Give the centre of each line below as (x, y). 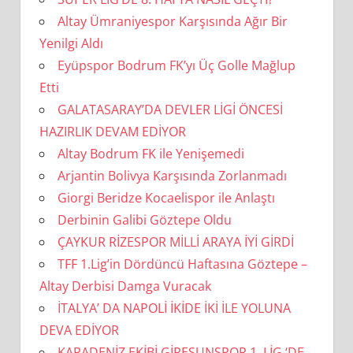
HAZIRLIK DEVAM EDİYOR (112, 131)
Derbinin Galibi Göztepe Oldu (144, 219)
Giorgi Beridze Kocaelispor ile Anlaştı (166, 197)
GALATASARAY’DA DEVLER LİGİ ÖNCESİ (170, 109)
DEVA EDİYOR (79, 330)
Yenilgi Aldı (71, 43)
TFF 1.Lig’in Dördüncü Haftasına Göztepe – (182, 264)
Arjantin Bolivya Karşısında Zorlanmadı (172, 175)
